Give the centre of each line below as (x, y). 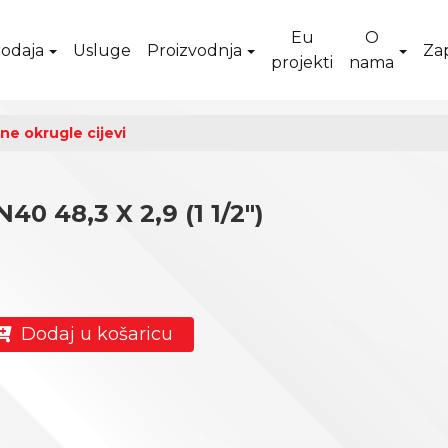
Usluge (102, 50)
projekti (302, 62)
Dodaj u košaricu (91, 334)
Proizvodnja (195, 50)
